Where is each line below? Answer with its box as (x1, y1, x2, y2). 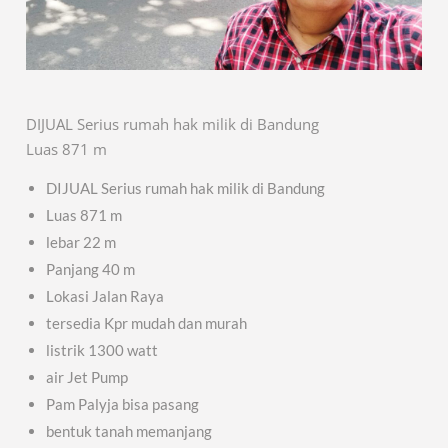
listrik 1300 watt (46, 340, 159, 359)
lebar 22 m (46, 232, 117, 251)
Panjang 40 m (46, 259, 136, 278)
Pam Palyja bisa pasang (46, 394, 200, 413)
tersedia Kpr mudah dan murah (46, 313, 248, 332)
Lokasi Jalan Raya (46, 286, 165, 305)
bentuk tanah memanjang (46, 421, 213, 440)
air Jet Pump (46, 367, 129, 386)
